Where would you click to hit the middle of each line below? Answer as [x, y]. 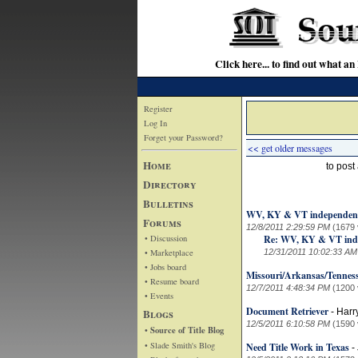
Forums [162, 223]
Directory [170, 184]
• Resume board [172, 281]
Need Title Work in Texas [298, 347]
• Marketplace [169, 252]
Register [158, 109]
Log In [155, 123]
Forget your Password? [183, 137]
